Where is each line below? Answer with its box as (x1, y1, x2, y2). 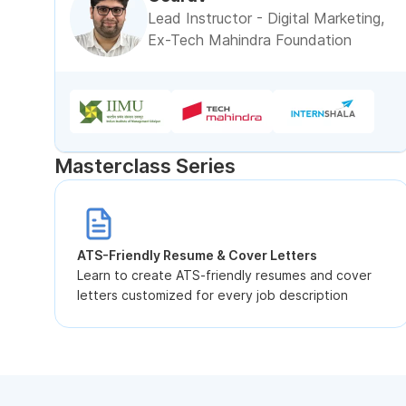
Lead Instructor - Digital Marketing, (148, 9, 384, 27)
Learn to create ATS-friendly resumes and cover (77, 267, 372, 283)
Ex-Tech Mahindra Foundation (148, 31, 352, 49)
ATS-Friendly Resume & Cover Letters (77, 247, 317, 263)
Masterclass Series (54, 154, 236, 178)
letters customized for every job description (77, 287, 348, 303)
